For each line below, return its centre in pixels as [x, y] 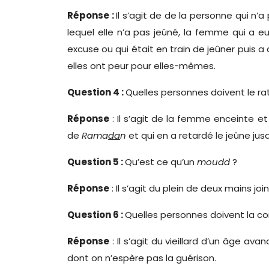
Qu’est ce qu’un [161, 162]
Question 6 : [96, 215]
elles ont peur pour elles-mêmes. [141, 66]
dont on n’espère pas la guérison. [142, 258]
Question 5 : [96, 162]
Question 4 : [96, 92]
